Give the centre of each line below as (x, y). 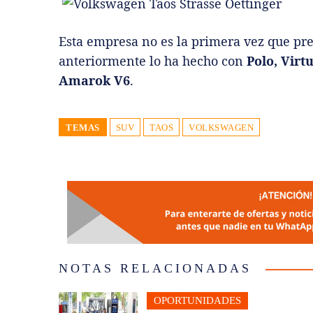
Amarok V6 (94, 80)
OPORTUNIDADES (197, 300)
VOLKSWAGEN (221, 127)
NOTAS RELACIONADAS (155, 268)
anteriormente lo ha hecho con (153, 60)
